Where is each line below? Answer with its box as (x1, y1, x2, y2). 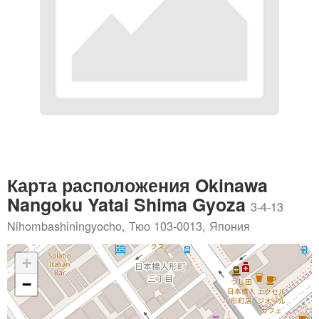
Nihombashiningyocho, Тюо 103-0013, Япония (7, 217, 250, 234)
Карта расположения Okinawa (7, 172, 268, 198)
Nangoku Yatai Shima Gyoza (7, 192, 251, 217)
